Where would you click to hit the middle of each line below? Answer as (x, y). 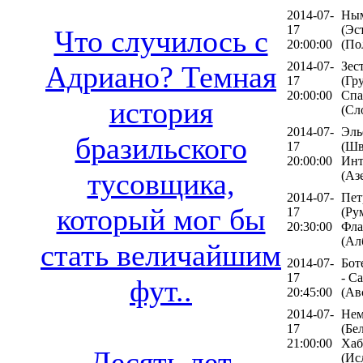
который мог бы (161, 220)
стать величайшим (161, 256)
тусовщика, (161, 184)
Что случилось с (161, 42)
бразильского (161, 149)
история (161, 113)
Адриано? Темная (161, 77)
